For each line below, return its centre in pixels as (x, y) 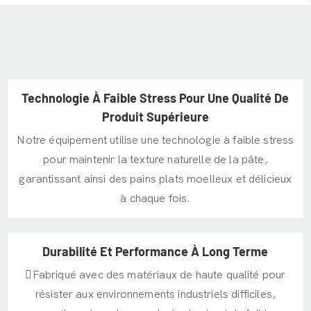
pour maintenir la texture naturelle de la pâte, (155, 160)
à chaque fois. (155, 199)
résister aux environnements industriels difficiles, (155, 295)
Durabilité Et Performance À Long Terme (155, 251)
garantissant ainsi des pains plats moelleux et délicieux (155, 179)
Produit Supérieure (155, 116)
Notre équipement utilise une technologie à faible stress (155, 141)
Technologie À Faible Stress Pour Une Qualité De (155, 98)
